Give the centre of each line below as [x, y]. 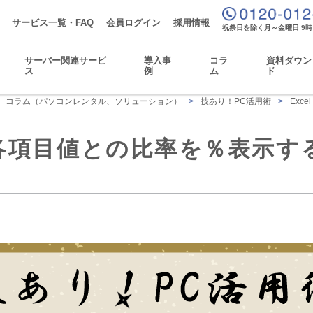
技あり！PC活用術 [236, 101]
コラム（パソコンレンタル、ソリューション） [94, 101]
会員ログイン [134, 22]
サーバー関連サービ [65, 60]
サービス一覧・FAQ [53, 22]
